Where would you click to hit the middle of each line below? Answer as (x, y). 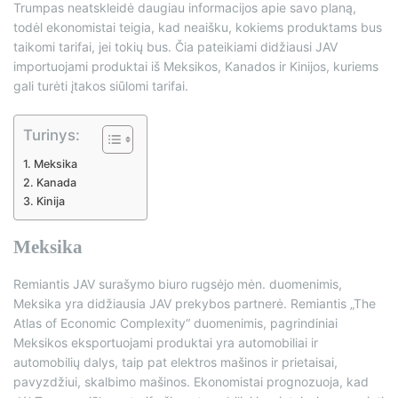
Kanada (56, 183)
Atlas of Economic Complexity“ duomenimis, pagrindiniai (175, 323)
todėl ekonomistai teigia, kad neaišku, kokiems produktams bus (198, 28)
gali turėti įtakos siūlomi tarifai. (101, 86)
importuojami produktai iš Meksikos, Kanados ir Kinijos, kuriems (196, 67)
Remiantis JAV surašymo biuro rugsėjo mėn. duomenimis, (178, 284)
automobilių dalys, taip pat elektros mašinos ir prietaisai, (175, 362)
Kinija (50, 202)
